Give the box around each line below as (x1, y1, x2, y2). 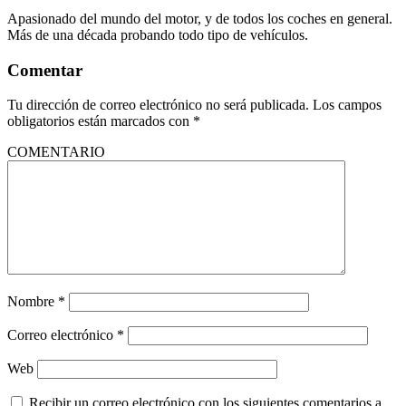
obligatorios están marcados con (7, 113, 193, 130)
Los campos (313, 97, 382, 113)
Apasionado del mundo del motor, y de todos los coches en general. (7, 10, 392, 26)
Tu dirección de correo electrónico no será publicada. (7, 97, 309, 113)
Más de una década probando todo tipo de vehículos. (7, 26, 308, 43)
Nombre (7, 294, 58, 310)
